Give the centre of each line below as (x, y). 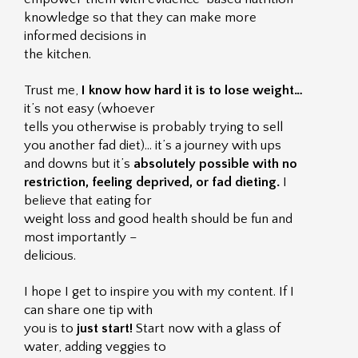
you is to (50, 328)
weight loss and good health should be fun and (158, 219)
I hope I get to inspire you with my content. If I (159, 292)
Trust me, (53, 90)
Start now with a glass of (208, 328)
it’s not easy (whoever (89, 109)
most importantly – (81, 237)
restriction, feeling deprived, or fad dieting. (153, 182)
